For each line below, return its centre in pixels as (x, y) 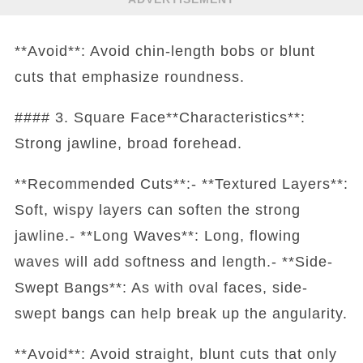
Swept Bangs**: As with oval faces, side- (161, 288)
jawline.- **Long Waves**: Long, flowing (157, 236)
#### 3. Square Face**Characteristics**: (160, 118)
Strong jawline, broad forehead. (128, 144)
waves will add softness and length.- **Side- (173, 262)
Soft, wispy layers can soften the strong (157, 210)
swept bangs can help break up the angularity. (181, 314)
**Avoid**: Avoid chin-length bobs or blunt (164, 51)
